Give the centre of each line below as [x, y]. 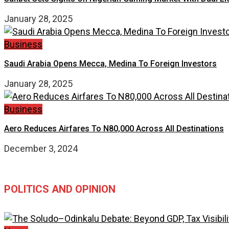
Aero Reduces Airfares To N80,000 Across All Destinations [114, 128]
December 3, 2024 [41, 148]
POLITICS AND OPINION [60, 189]
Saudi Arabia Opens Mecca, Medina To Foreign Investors [110, 63]
